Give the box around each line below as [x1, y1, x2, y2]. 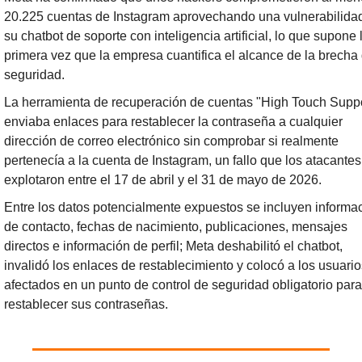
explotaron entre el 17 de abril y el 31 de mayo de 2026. [4, 172, 322, 187]
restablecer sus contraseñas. [4, 297, 168, 311]
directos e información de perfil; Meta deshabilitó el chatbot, [4, 238, 343, 253]
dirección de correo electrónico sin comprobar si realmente [4, 133, 339, 148]
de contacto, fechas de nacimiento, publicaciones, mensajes [4, 219, 347, 234]
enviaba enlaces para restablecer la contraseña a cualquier [4, 114, 343, 128]
